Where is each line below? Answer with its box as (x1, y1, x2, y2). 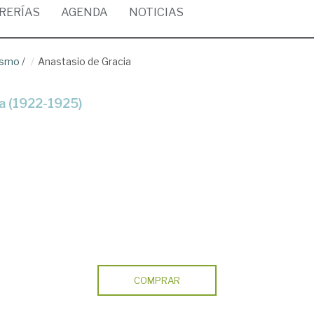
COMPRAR (133, 275, 180, 286)
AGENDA (61, 6, 108, 19)
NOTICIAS (129, 6, 184, 19)
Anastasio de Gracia (38, 55, 131, 67)
